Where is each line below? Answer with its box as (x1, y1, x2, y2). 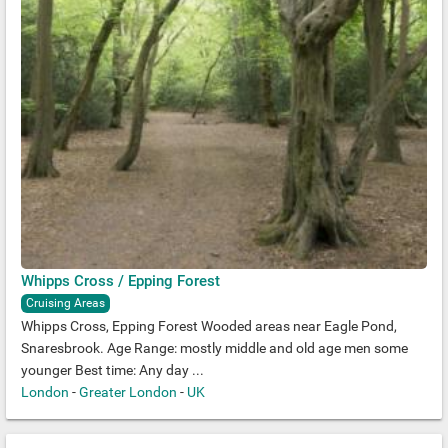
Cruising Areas (26, 296, 105, 310)
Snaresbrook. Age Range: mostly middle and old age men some (21, 340, 408, 356)
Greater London (79, 384, 177, 400)
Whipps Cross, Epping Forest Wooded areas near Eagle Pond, (21, 318, 397, 334)
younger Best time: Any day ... (21, 362, 204, 378)
